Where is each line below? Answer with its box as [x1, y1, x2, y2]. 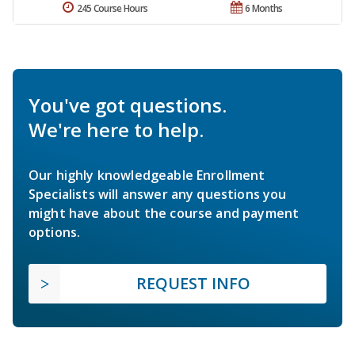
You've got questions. [29, 91, 227, 118]
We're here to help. [29, 116, 204, 143]
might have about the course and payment [29, 204, 300, 222]
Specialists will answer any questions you [29, 185, 287, 203]
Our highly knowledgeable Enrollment [29, 166, 265, 184]
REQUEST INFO [136, 272, 250, 294]
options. [29, 223, 81, 241]
